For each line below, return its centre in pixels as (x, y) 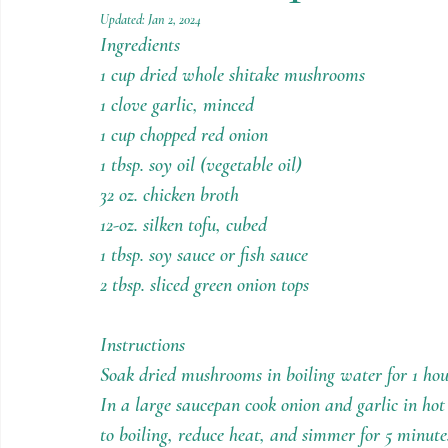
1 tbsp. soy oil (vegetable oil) (201, 165)
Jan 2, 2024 (174, 19)
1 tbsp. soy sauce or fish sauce (204, 255)
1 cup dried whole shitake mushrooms (232, 75)
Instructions (142, 345)
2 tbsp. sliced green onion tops (204, 285)
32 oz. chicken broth (169, 195)
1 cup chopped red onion (184, 135)
